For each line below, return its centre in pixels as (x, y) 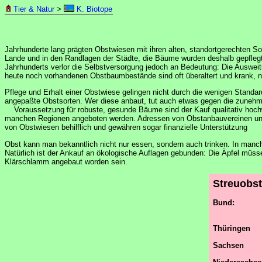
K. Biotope (93, 9)
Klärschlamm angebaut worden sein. (66, 161)
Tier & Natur (34, 9)
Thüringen (232, 228)
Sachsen (228, 245)
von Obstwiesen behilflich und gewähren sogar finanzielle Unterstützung (126, 127)
